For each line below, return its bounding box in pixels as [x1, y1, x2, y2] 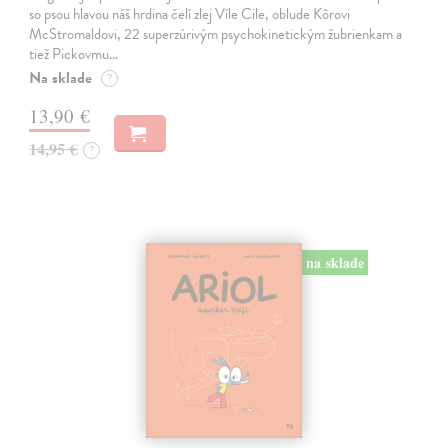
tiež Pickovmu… [29, 42, 119, 65]
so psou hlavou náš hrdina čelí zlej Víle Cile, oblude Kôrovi [29, 2, 351, 25]
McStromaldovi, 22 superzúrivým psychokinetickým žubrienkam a [29, 22, 403, 45]
